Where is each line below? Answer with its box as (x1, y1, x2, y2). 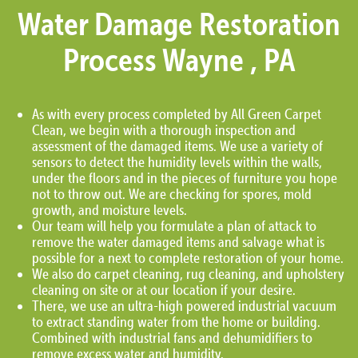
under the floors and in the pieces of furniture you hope (32, 169, 337, 186)
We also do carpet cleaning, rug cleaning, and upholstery (32, 265, 344, 282)
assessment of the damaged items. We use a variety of (32, 137, 323, 154)
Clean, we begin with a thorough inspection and (32, 121, 296, 138)
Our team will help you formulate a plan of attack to (32, 217, 316, 234)
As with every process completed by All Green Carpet (32, 105, 321, 122)
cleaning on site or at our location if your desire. (32, 280, 296, 298)
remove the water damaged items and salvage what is (32, 233, 324, 250)
